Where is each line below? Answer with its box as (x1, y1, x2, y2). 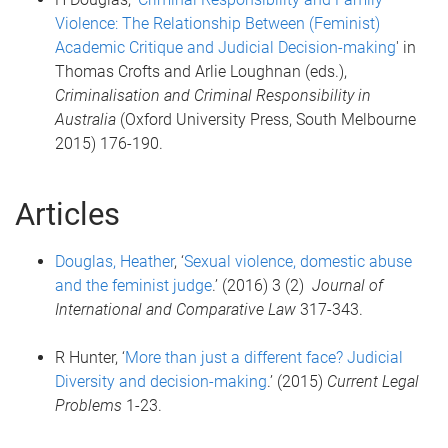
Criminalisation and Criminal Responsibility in (55, 86, 371, 105)
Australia (55, 110, 116, 129)
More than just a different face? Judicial (125, 348, 403, 367)
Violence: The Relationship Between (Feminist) (55, 14, 380, 33)
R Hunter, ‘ (55, 348, 125, 367)
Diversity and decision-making (55, 372, 267, 391)
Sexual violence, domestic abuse (184, 252, 412, 271)
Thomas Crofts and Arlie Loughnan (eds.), (55, 62, 347, 81)
